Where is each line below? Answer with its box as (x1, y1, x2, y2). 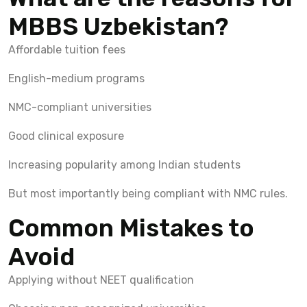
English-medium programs (8, 71, 145, 85)
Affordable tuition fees (8, 42, 125, 56)
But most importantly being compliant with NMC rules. (8, 186, 288, 200)
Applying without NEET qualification (8, 273, 194, 286)
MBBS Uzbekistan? (8, 12, 229, 41)
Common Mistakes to (8, 213, 254, 243)
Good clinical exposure (8, 129, 124, 143)
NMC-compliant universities (8, 100, 151, 114)
